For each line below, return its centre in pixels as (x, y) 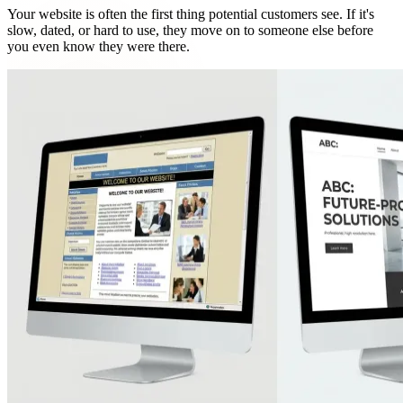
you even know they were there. (99, 46)
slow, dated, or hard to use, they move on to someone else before (190, 30)
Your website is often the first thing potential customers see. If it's (191, 13)
